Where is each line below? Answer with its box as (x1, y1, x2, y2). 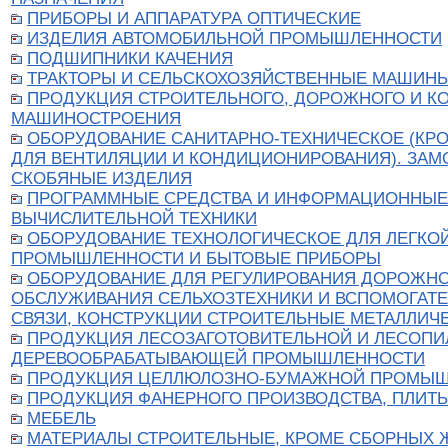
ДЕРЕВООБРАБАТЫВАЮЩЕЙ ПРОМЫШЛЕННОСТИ (11, 349, 425, 369)
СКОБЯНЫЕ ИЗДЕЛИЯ (11, 169, 192, 189)
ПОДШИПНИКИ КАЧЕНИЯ (27, 49, 233, 69)
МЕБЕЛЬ (27, 409, 96, 429)
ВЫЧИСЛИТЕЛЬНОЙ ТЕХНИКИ (11, 209, 257, 229)
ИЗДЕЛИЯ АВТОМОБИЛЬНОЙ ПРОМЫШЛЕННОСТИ (27, 29, 442, 49)
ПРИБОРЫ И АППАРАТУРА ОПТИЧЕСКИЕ (27, 9, 361, 29)
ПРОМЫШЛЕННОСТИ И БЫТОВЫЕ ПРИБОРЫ (11, 249, 381, 269)
